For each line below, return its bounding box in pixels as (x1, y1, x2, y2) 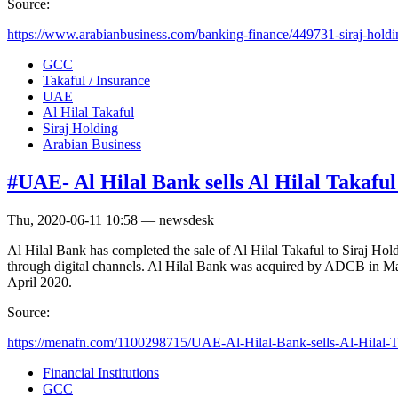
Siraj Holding (43, 121, 118, 137)
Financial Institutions (43, 364, 159, 380)
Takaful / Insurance (43, 73, 150, 89)
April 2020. (7, 274, 72, 290)
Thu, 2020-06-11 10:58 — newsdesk (7, 211, 214, 227)
